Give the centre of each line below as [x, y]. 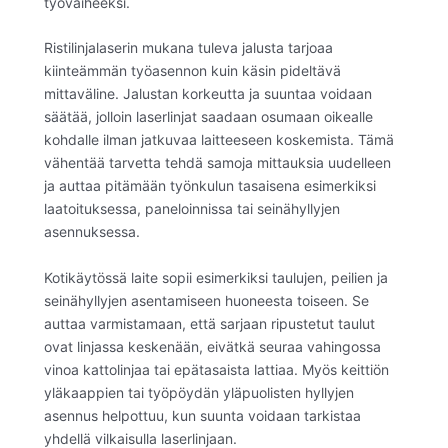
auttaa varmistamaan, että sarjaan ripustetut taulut [209, 323]
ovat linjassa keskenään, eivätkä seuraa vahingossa [212, 346]
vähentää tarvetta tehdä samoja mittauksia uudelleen [217, 163]
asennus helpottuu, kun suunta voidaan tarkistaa [202, 415]
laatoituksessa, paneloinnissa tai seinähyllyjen [192, 209]
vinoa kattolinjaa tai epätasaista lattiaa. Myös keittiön [216, 369]
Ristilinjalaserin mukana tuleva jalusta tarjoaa [188, 48]
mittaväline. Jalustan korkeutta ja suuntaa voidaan [208, 94]
